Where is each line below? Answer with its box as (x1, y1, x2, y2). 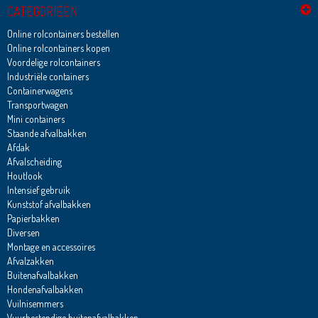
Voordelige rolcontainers (6, 56, 100, 69)
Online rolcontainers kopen (6, 42, 110, 55)
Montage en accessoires (6, 241, 95, 253)
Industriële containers (6, 70, 89, 83)
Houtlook (6, 170, 43, 182)
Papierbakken (6, 212, 60, 225)
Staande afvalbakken (6, 127, 87, 140)
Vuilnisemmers (6, 297, 63, 310)
